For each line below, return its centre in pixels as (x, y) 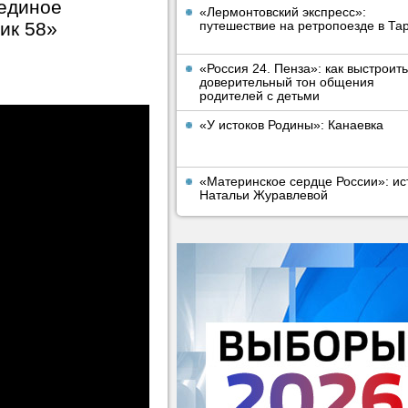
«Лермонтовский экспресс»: (283, 12)
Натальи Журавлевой (264, 195)
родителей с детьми (260, 96)
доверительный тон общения (287, 82)
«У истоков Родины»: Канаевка (291, 125)
